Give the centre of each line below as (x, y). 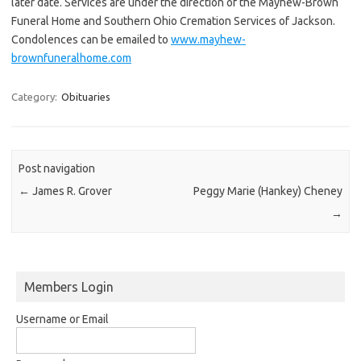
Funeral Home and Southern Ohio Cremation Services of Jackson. (173, 21)
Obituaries (86, 96)
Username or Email (62, 319)
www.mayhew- (208, 39)
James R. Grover (71, 191)
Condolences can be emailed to (91, 39)
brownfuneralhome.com (71, 58)
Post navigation (57, 169)
